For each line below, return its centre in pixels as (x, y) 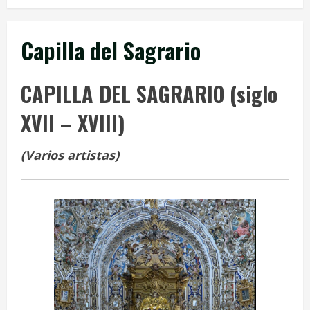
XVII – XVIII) (73, 123)
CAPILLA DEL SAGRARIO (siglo (149, 94)
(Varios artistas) (70, 155)
